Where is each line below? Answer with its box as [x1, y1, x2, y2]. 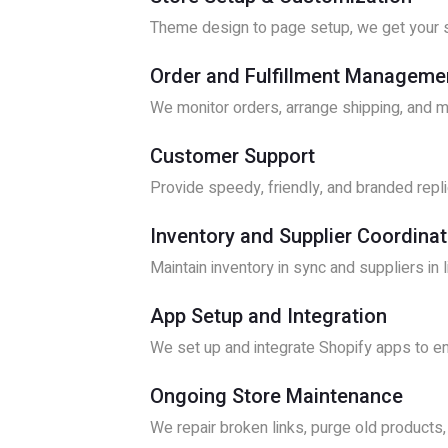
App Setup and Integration [150, 304, 387, 328]
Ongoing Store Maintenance [150, 384, 403, 408]
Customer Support [150, 144, 315, 168]
